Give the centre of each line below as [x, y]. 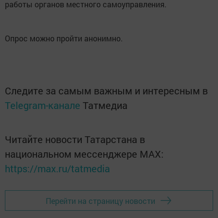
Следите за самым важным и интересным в [106, 91]
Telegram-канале [43, 105]
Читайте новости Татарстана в [75, 139]
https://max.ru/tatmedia [57, 169]
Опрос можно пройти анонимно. [64, 38]
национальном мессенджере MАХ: [84, 154]
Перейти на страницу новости [100, 200]
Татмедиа [105, 105]
